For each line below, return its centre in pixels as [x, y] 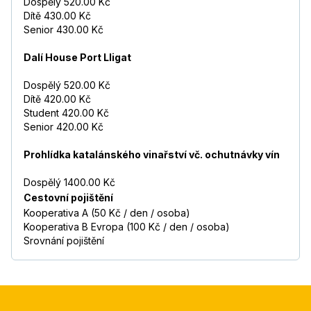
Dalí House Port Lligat [77, 58]
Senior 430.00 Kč [64, 30]
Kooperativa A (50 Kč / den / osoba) [107, 213]
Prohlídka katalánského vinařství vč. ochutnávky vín [152, 155]
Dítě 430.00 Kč [57, 16]
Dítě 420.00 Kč [57, 99]
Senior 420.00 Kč [64, 127]
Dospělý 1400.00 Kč [69, 183]
